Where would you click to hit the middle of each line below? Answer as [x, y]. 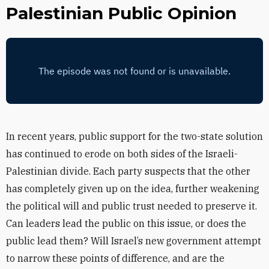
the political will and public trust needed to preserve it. [131, 206]
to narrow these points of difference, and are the [115, 258]
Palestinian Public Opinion [121, 13]
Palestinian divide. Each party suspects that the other [128, 171]
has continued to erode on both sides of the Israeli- [122, 154]
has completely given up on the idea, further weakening [133, 189]
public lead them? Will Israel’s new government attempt [134, 241]
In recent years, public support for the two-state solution [134, 136]
